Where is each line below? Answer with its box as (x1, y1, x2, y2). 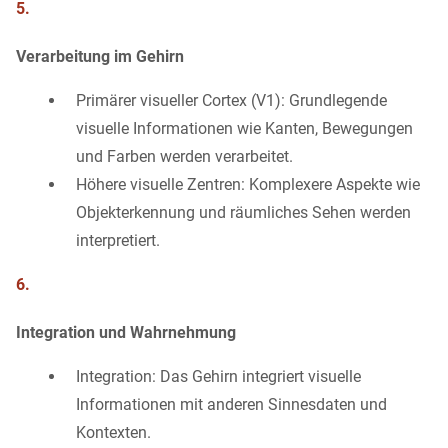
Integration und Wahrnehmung (16, 323, 236, 343)
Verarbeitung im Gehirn (16, 47, 184, 67)
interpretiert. (76, 231, 160, 251)
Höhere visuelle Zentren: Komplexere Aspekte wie (76, 175, 420, 195)
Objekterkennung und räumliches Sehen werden (76, 203, 411, 223)
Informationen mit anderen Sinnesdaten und (76, 395, 387, 415)
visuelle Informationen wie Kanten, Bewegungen (76, 119, 413, 139)
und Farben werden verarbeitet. (76, 147, 293, 167)
